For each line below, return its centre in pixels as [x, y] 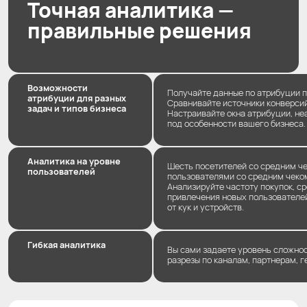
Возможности [58, 87]
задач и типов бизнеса [77, 108]
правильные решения [139, 30]
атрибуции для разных [77, 98]
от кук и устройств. [206, 207]
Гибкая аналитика [66, 244]
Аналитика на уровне [74, 161]
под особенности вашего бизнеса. [236, 123]
